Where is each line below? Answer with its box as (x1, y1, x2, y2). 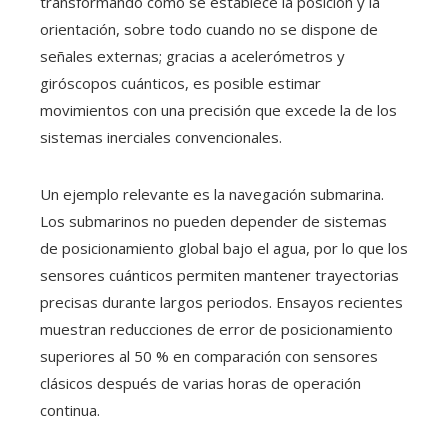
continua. (40, 399, 100, 420)
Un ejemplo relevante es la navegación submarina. (40, 183, 384, 204)
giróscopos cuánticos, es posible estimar (40, 72, 321, 93)
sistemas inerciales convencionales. (40, 126, 282, 147)
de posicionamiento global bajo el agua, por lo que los (40, 237, 408, 258)
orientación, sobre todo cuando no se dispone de (40, 18, 378, 39)
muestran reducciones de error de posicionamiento (40, 318, 393, 339)
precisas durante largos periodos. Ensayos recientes (40, 291, 403, 312)
